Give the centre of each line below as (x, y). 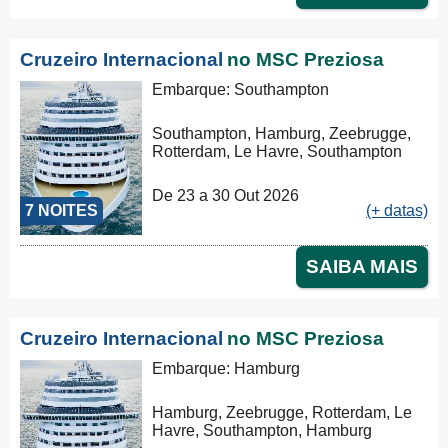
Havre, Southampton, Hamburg (262, 431)
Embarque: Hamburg (226, 369)
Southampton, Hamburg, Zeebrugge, (282, 134)
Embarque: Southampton (241, 89)
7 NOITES (61, 211)
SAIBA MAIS (362, 267)
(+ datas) (397, 211)
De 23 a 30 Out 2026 (226, 196)
